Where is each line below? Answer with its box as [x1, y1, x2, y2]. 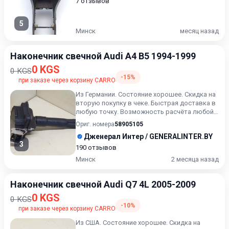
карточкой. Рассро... [76, 117, 139, 124]
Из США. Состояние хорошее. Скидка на [76, 219, 200, 226]
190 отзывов [76, 144, 117, 151]
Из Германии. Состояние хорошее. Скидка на [76, 90, 216, 98]
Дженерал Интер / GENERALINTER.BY [84, 132, 213, 141]
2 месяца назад [171, 155, 219, 163]
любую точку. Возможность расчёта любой [76, 108, 214, 116]
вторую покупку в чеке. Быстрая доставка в [76, 99, 216, 107]
